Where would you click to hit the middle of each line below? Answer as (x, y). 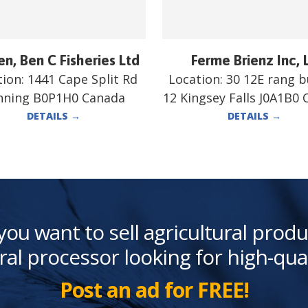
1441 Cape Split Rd (82, 79)
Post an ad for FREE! (154, 289)
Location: (197, 79)
